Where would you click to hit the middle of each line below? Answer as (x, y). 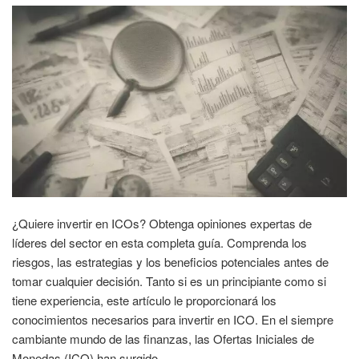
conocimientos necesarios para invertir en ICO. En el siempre (173, 319)
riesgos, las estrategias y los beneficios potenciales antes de (170, 261)
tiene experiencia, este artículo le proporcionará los (144, 300)
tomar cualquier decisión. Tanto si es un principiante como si (169, 280)
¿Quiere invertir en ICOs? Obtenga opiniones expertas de (162, 223)
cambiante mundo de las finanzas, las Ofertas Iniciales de (163, 338)
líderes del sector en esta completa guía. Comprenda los (159, 242)
